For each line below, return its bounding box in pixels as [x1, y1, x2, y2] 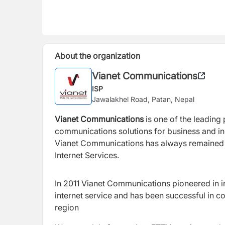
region [55, 202, 79, 212]
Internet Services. [55, 150, 119, 160]
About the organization [55, 51, 140, 61]
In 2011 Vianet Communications [55, 178, 170, 188]
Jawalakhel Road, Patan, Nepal [92, 94, 194, 103]
